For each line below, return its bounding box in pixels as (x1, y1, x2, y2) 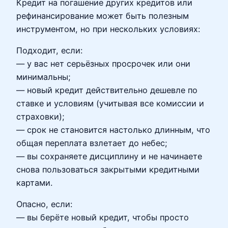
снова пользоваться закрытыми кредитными (16, 164, 199, 175)
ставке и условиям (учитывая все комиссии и (16, 98, 204, 108)
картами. (16, 177, 52, 188)
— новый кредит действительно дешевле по (16, 84, 197, 95)
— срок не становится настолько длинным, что (16, 124, 210, 135)
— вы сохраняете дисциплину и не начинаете (16, 151, 202, 161)
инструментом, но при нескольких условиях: (16, 23, 200, 34)
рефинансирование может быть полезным (16, 10, 189, 21)
